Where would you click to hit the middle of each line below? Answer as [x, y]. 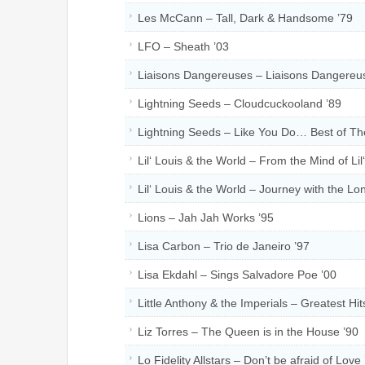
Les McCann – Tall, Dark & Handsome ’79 [245, 18]
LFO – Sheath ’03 [183, 46]
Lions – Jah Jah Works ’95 [206, 217]
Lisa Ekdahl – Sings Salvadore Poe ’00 [237, 274]
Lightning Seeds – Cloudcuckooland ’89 [240, 103]
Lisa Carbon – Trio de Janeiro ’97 [224, 246]
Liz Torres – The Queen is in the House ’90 [248, 331]
